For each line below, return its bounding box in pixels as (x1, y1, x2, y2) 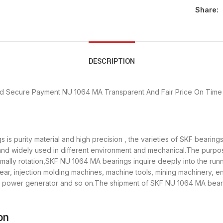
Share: (195, 5, 219, 14)
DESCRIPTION (88, 56, 135, 67)
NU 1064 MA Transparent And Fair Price (62, 88, 192, 97)
